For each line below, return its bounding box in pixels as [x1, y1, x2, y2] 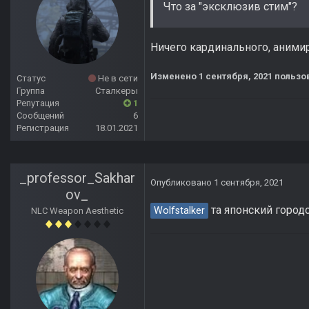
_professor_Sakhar [19, 170, 135, 187]
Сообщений [17, 110, 64, 121]
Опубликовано [150, 177, 214, 188]
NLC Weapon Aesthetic [31, 206, 123, 217]
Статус [17, 73, 46, 84]
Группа [17, 86, 45, 97]
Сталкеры [95, 86, 138, 97]
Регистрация [17, 123, 69, 134]
